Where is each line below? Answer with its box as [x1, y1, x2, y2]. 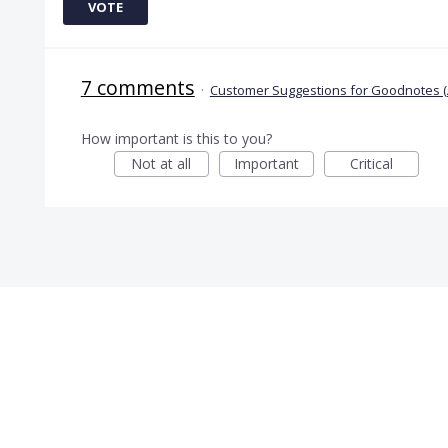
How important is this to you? [80, 128, 272, 148]
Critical [349, 153, 393, 173]
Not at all [131, 153, 192, 173]
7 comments [80, 73, 195, 101]
